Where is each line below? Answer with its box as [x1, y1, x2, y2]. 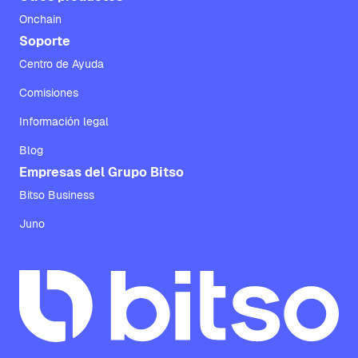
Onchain [19, 12, 62, 26]
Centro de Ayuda [19, 57, 104, 71]
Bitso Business [19, 188, 94, 202]
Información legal [19, 114, 109, 129]
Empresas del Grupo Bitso [19, 164, 184, 181]
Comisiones [19, 86, 78, 100]
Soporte [19, 33, 70, 50]
